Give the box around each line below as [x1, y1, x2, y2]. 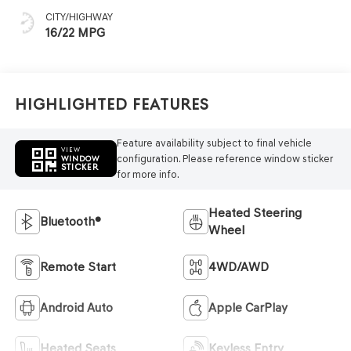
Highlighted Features [14, 95, 209, 114]
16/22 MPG [45, 25, 105, 41]
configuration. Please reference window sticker [116, 152, 333, 165]
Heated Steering [208, 204, 302, 220]
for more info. [116, 168, 179, 180]
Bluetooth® [39, 213, 101, 229]
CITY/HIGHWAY [45, 11, 113, 24]
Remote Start [39, 259, 116, 274]
